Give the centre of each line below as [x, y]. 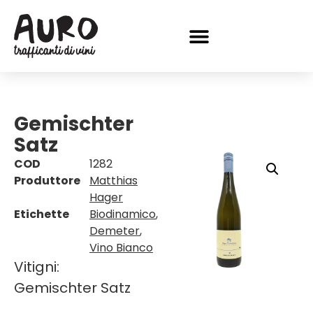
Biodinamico [123, 214]
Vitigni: [37, 267]
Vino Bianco [121, 248]
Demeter [115, 231]
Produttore [47, 181]
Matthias [114, 181]
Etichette [42, 214]
